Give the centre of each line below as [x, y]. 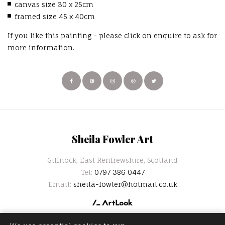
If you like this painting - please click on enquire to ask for [112, 35]
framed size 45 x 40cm [55, 17]
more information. [41, 47]
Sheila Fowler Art [113, 139]
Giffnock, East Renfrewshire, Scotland [113, 160]
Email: [61, 184]
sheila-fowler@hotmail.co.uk [125, 184]
